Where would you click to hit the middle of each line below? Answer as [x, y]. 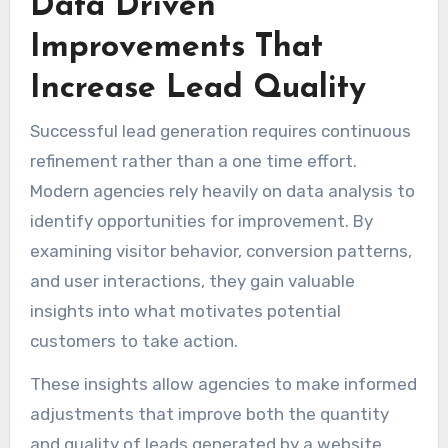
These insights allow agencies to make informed [223, 384]
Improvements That [176, 48]
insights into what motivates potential [185, 311]
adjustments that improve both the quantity [209, 414]
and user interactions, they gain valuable [192, 281]
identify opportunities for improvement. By [201, 221]
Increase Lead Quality [197, 89]
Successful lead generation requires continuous [220, 131]
